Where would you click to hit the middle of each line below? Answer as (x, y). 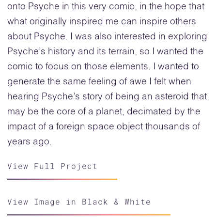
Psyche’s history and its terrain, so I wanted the (105, 52)
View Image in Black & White (79, 201)
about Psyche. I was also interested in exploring (107, 37)
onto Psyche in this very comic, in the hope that (106, 7)
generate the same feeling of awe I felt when (99, 82)
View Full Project (53, 166)
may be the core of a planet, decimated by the (104, 112)
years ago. (30, 142)
